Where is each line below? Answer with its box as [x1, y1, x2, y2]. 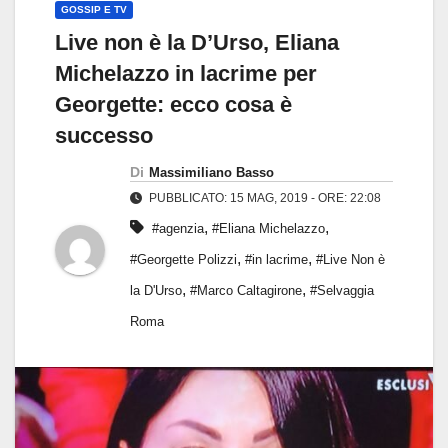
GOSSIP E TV [61, 4, 127, 16]
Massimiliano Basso [149, 165, 274, 181]
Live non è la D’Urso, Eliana [55, 30, 339, 56]
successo [55, 123, 153, 149]
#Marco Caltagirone [190, 283, 302, 299]
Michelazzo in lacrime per [55, 61, 317, 87]
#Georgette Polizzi [130, 252, 237, 268]
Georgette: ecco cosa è [55, 92, 292, 118]
